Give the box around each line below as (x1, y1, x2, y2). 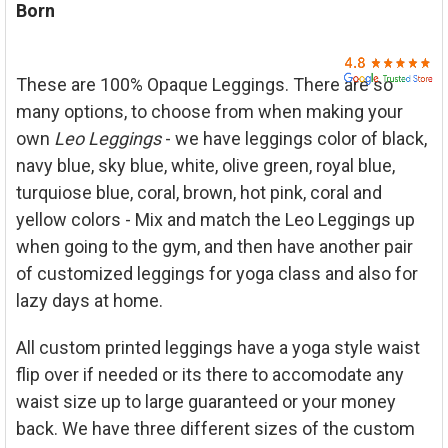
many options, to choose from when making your (15, 101, 403, 123)
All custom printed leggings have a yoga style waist (15, 336, 420, 358)
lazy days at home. (15, 290, 167, 312)
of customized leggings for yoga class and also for (15, 263, 418, 285)
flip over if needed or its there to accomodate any (15, 363, 404, 385)
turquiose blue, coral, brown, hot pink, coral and (15, 182, 382, 204)
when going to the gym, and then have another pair (15, 236, 413, 258)
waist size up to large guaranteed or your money (15, 390, 396, 412)
